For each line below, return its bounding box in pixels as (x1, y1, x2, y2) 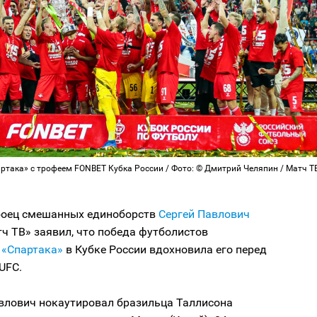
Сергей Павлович (158, 207, 250, 221)
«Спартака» (1, 243, 63, 257)
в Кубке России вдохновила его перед (63, 243, 267, 257)
